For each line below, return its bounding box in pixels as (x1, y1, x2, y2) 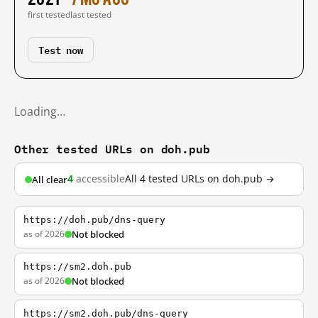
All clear (32, 172, 67, 186)
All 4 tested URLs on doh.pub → (125, 172, 275, 185)
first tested (28, 9, 70, 21)
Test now (38, 41, 83, 57)
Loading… (14, 104, 65, 119)
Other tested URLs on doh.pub (14, 139, 210, 158)
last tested (70, 9, 111, 21)
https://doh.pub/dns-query (23, 214, 165, 225)
